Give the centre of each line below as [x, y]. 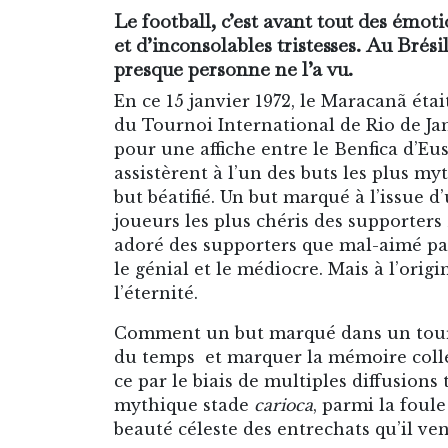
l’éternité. [156, 292]
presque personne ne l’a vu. [233, 68]
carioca [283, 404]
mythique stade [184, 404]
